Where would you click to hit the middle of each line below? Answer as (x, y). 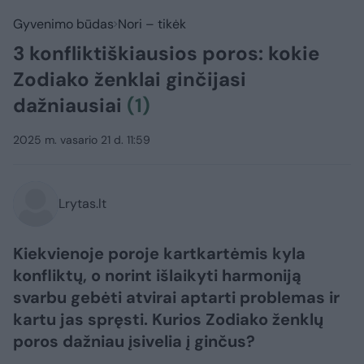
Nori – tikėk (152, 24)
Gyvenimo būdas (63, 24)
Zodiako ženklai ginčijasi (130, 79)
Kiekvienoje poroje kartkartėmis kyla (159, 253)
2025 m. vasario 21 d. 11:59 (82, 140)
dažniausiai (70, 105)
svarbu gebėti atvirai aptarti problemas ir (176, 297)
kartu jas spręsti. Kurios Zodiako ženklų (168, 319)
